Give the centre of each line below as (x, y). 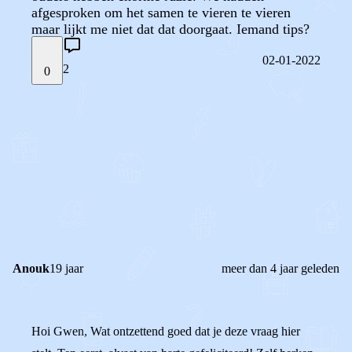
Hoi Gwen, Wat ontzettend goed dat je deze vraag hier (166, 331)
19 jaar (66, 268)
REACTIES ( (81, 219)
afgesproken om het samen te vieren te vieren (161, 13)
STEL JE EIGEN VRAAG (97, 123)
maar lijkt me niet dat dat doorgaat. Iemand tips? (170, 29)
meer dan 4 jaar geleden (280, 268)
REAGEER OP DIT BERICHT (115, 170)
